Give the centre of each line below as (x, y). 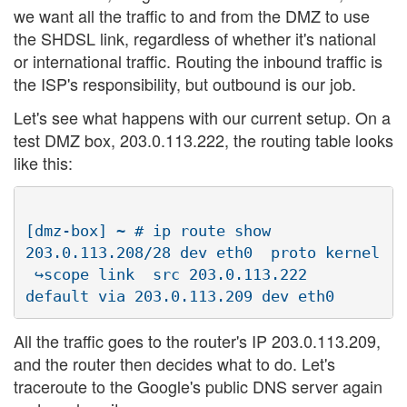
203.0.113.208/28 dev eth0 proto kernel (203, 252)
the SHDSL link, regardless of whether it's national (195, 38)
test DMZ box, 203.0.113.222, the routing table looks (203, 140)
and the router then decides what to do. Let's (174, 364)
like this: (43, 163)
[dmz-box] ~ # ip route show (148, 230)
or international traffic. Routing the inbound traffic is (198, 60)
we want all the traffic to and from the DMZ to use (192, 15)
